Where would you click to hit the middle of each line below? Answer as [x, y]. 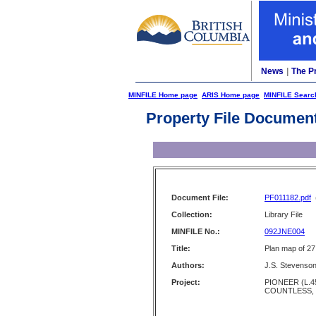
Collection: [192, 214]
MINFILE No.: [196, 231]
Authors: [188, 265]
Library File [284, 214]
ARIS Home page [231, 95]
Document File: [200, 197]
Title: [181, 248]
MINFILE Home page [163, 95]
